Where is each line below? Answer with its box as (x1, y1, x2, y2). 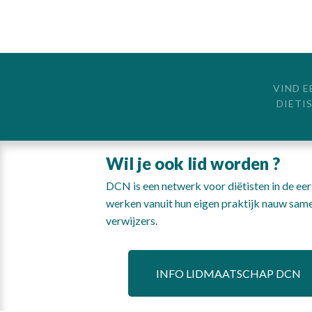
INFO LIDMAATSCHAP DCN (156, 267, 301, 280)
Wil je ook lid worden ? (106, 153, 280, 173)
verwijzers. (106, 214, 157, 227)
